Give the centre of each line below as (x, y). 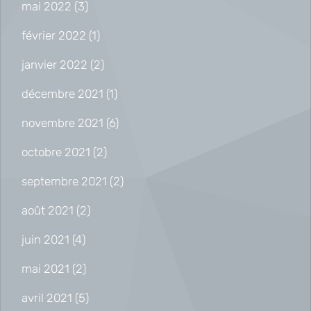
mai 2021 (45, 268)
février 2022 (54, 35)
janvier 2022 (54, 64)
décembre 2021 (62, 93)
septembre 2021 (64, 181)
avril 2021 (47, 297)
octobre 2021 (56, 152)
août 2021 (48, 210)
